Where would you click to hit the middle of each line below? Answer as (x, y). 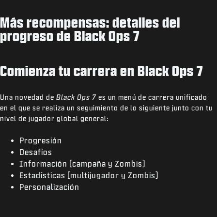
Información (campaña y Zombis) (82, 163)
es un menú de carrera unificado (152, 97)
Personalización (49, 187)
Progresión (41, 140)
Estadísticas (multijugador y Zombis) (89, 175)
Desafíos (36, 152)
